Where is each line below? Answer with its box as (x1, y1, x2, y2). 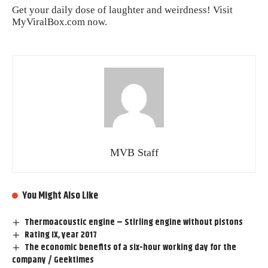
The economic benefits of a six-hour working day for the (25, 240, 237, 255)
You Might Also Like (22, 188, 99, 204)
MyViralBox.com (12, 16, 85, 28)
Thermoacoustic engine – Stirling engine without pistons (25, 215, 243, 230)
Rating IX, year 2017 (25, 228, 98, 242)
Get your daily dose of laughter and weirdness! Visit (12, 4, 233, 16)
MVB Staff (109, 147, 159, 159)
